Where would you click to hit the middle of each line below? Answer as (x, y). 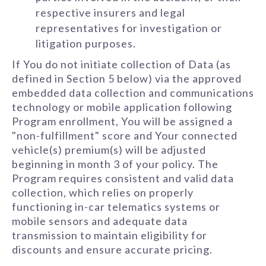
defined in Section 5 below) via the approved (127, 78)
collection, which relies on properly (103, 192)
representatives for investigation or (129, 28)
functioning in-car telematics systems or (116, 207)
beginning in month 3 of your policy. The (115, 164)
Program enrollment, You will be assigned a (122, 121)
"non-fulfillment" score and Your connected (125, 135)
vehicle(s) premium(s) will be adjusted (109, 150)
